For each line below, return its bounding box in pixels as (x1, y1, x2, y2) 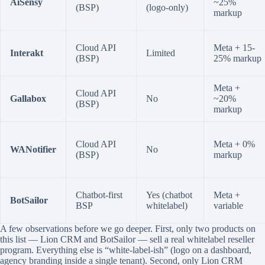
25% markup (214, 53, 261, 64)
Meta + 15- (214, 43, 255, 53)
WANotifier (10, 144, 56, 155)
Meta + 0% (214, 139, 255, 150)
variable (214, 201, 243, 211)
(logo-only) (146, 2, 188, 13)
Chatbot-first (76, 190, 122, 201)
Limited (146, 48, 175, 59)
